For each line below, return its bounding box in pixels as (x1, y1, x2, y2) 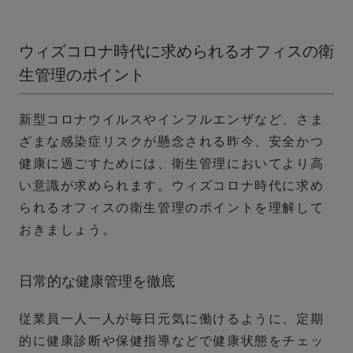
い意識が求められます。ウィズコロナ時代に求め (19, 179, 325, 193)
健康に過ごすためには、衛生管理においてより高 (19, 157, 325, 171)
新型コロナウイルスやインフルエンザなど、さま (19, 113, 325, 127)
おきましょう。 (19, 223, 117, 237)
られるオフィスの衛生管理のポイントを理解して (19, 201, 325, 215)
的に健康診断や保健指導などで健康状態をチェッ (19, 334, 325, 348)
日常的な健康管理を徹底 (19, 273, 175, 290)
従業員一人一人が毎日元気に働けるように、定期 (19, 312, 325, 326)
